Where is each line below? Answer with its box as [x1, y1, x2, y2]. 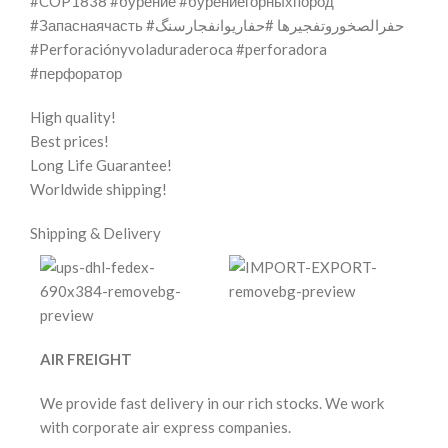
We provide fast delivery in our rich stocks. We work [40, 394, 384, 413]
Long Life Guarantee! [30, 156, 172, 175]
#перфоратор [30, 64, 122, 83]
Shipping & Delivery [30, 224, 161, 243]
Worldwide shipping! [30, 180, 167, 199]
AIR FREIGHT [40, 350, 132, 369]
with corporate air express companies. [40, 418, 291, 437]
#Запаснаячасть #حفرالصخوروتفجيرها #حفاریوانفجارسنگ [30, 16, 155, 35]
